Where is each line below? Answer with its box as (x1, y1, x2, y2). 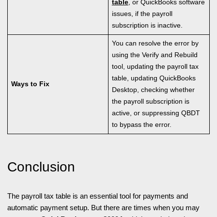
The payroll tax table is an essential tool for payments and (7, 192, 188, 201)
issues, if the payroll (111, 10, 172, 18)
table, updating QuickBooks (111, 75, 196, 82)
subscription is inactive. (111, 22, 183, 30)
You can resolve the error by (111, 40, 199, 47)
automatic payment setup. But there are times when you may (7, 203, 200, 212)
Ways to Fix (11, 80, 49, 88)
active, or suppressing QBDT (111, 109, 200, 117)
